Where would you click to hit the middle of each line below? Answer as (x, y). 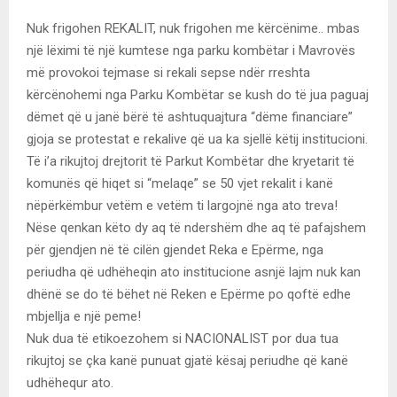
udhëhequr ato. (70, 382)
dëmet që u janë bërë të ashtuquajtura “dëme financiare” (190, 117)
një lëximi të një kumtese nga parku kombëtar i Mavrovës (191, 50)
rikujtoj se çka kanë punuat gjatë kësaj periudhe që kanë (187, 360)
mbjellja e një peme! (84, 316)
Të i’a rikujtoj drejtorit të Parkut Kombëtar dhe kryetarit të (191, 161)
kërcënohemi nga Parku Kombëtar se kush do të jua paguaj (198, 94)
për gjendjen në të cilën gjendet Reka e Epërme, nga (175, 249)
